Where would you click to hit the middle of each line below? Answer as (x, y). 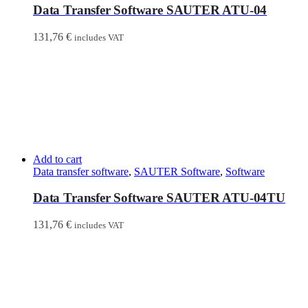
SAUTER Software (177, 171)
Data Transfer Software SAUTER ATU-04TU (159, 198)
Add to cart (57, 159)
